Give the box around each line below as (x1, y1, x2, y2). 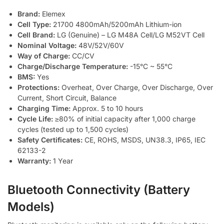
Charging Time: (17, 103, 70, 112)
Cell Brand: (17, 30, 55, 39)
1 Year (51, 156, 73, 165)
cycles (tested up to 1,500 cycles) (17, 124, 128, 133)
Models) (7, 199, 54, 214)
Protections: (17, 82, 59, 91)
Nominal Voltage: (17, 40, 76, 49)
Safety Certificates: (17, 135, 82, 144)
